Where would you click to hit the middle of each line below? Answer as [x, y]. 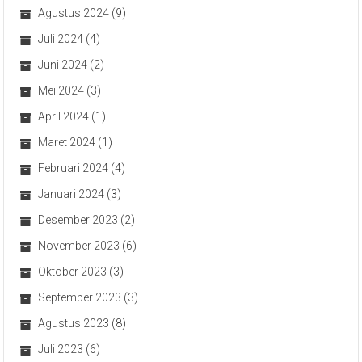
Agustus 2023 [74, 323]
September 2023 [80, 297]
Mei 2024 [61, 90]
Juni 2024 [63, 64]
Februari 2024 [74, 168]
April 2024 [64, 116]
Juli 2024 [61, 38]
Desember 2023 [78, 219]
